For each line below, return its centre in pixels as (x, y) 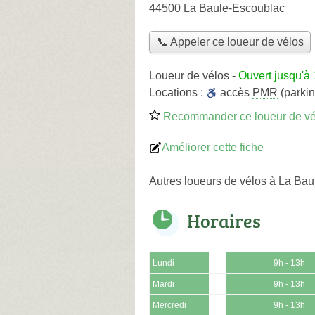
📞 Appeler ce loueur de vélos (230, 42)
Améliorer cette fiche (213, 147)
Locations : (178, 92)
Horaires (224, 220)
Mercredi (169, 305)
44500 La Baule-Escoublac (217, 8)
